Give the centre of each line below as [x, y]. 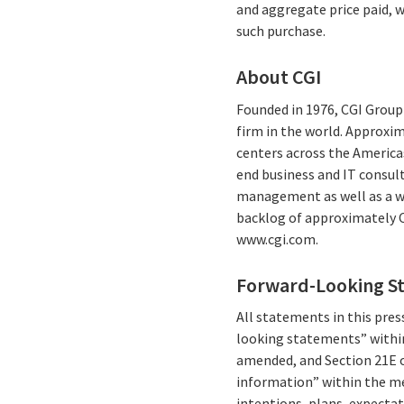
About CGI [279, 77]
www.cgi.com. [278, 239]
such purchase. [281, 31]
